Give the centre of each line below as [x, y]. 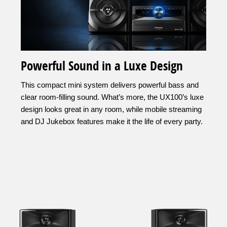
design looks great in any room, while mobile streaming [111, 109]
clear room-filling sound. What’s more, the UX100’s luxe [112, 97]
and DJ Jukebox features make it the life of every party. [112, 122]
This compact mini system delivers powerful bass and [110, 85]
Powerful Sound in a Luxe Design [102, 66]
